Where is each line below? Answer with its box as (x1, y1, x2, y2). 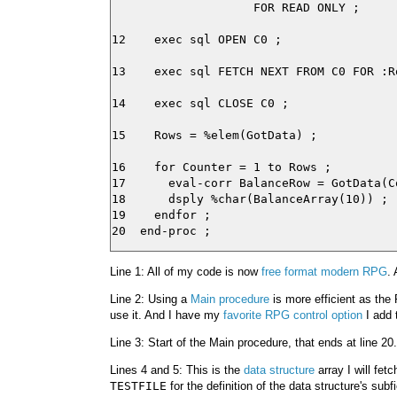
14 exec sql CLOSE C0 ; (112, 96, 289, 110)
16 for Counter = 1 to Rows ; (112, 160, 331, 174)
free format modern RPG (261, 264, 387, 278)
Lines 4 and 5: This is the (110, 363, 244, 378)
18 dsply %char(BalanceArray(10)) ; (112, 191, 388, 206)
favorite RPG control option (223, 307, 362, 322)
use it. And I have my (110, 307, 223, 322)
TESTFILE (110, 379, 167, 393)
